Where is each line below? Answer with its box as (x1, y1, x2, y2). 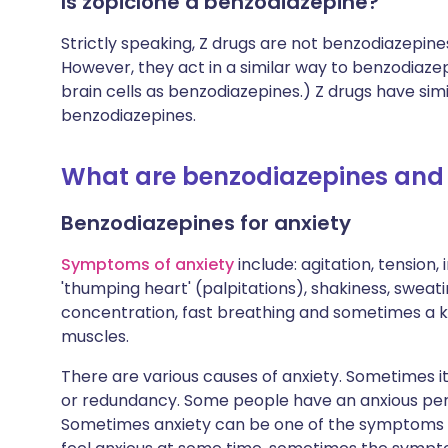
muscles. (61, 325, 129, 348)
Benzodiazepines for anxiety (61, 209, 351, 237)
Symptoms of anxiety (61, 253, 234, 276)
